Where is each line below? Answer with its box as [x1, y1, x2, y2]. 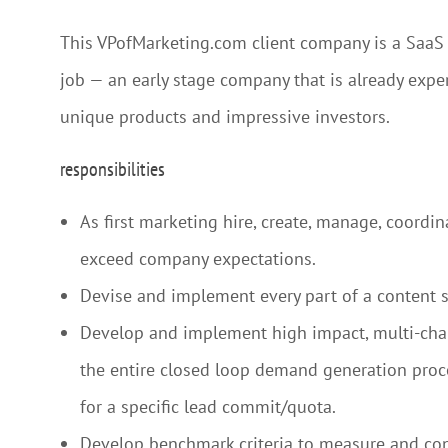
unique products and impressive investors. [60, 104, 390, 128]
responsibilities [60, 155, 165, 182]
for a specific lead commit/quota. [80, 394, 336, 418]
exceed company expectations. [80, 246, 316, 270]
